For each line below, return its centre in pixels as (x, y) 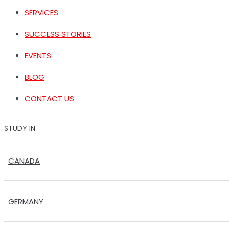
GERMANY (26, 202)
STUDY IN (20, 128)
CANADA (24, 161)
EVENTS (38, 55)
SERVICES (41, 13)
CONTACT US (49, 98)
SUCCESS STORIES (58, 34)
